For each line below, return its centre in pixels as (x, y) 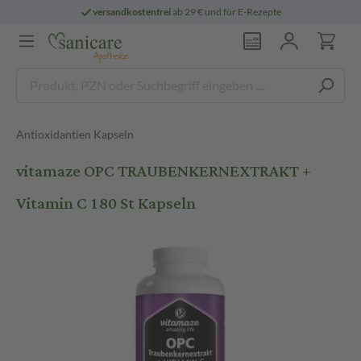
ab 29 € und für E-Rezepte (226, 12)
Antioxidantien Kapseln (75, 134)
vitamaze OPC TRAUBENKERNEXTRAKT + (164, 171)
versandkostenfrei (132, 12)
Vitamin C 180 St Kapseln (106, 203)
